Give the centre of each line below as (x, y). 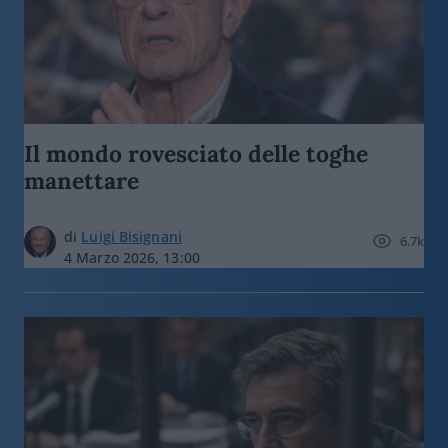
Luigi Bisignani (131, 236)
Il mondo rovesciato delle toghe (196, 153)
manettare (81, 180)
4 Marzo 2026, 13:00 (132, 257)
